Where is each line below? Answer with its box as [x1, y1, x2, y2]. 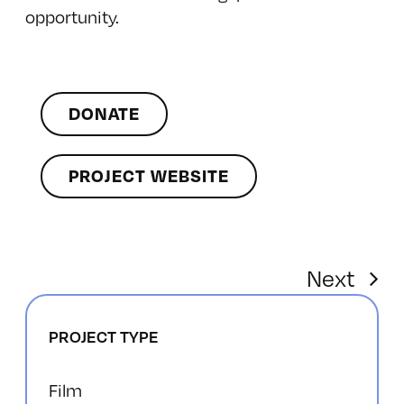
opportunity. [24, 4, 119, 28]
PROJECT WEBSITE [68, 164, 230, 188]
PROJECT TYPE [49, 326, 160, 347]
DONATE [68, 102, 141, 125]
